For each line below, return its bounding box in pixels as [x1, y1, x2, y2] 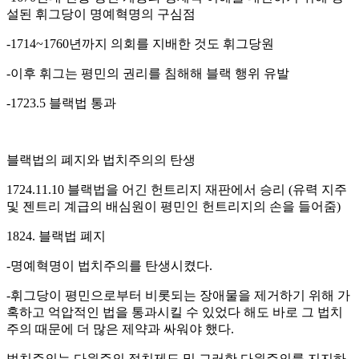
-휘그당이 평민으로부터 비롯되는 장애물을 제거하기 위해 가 [6, 288, 350, 302]
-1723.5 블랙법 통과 [6, 95, 116, 110]
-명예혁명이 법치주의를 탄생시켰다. [6, 258, 212, 272]
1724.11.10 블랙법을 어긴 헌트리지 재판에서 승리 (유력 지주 [6, 182, 347, 196]
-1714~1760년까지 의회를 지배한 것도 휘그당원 [6, 36, 274, 50]
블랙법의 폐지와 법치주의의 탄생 [6, 152, 196, 167]
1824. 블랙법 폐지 [6, 228, 106, 243]
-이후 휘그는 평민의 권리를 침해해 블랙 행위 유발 [6, 66, 289, 80]
